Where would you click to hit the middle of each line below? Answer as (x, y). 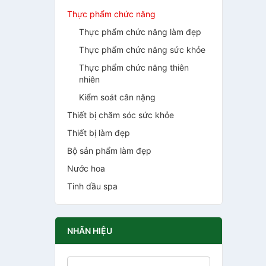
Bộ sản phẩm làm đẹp (109, 151)
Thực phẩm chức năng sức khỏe (142, 50)
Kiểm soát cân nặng (117, 97)
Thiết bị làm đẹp (99, 133)
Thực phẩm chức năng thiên (134, 67)
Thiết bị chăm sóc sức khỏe (121, 115)
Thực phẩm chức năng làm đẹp (140, 32)
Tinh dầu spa (92, 186)
